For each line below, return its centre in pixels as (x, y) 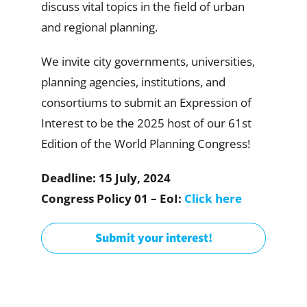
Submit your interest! (153, 238)
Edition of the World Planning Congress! (145, 143)
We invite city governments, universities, (148, 61)
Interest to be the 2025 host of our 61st (146, 123)
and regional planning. (99, 27)
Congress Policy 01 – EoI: (112, 198)
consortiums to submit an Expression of (146, 102)
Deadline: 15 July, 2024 (106, 177)
